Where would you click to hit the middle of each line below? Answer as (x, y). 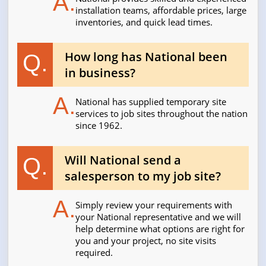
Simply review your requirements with (154, 205)
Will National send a (123, 160)
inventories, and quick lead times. (144, 22)
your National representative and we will (159, 217)
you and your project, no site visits (146, 241)
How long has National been (146, 57)
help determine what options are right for (160, 229)
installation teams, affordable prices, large (161, 10)
